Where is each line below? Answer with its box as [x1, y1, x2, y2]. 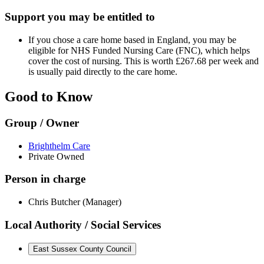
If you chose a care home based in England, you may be [28, 35, 236, 45]
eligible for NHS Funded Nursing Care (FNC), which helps [28, 45, 250, 56]
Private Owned [28, 151, 84, 161]
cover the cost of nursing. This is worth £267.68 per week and [28, 56, 259, 67]
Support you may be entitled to [5, 11, 155, 24]
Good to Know [5, 89, 93, 104]
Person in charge [5, 173, 85, 186]
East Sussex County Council [33, 244, 131, 253]
